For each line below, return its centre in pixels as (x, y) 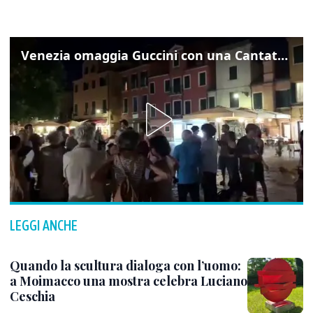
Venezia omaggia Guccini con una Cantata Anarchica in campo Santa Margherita (283, 56)
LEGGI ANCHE (44, 226)
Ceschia (32, 297)
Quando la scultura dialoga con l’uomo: (125, 266)
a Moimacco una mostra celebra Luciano (129, 281)
